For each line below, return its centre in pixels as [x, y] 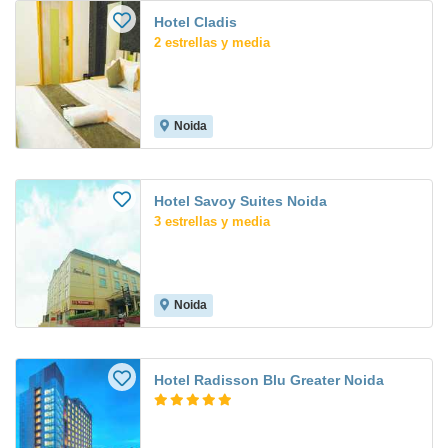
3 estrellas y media [212, 222]
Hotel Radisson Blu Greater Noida [269, 380]
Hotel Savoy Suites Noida [240, 201]
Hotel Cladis [195, 22]
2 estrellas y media [212, 43]
